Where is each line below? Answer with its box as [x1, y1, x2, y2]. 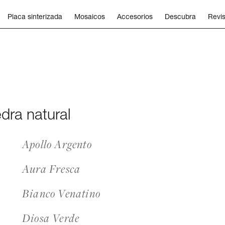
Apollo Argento [22, 137, 92, 152]
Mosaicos [74, 12, 105, 21]
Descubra [165, 12, 196, 21]
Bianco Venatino [22, 186, 100, 201]
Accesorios [117, 12, 153, 21]
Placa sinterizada [8, 12, 62, 21]
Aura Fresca [22, 161, 81, 176]
